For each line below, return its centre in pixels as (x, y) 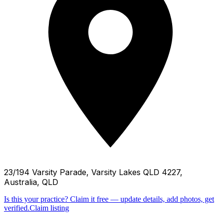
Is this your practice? (36, 199)
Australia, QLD (31, 182)
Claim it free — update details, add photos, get (142, 199)
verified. (17, 208)
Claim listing (49, 208)
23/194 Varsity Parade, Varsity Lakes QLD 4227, (93, 172)
